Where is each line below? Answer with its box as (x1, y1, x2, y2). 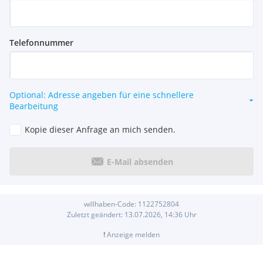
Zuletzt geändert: (66, 210, 124, 220)
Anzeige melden (105, 230, 160, 240)
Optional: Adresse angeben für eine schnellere (9, 89, 194, 101)
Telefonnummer (9, 37, 73, 49)
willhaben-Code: (84, 199, 138, 210)
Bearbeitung (9, 100, 58, 112)
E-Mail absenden (106, 156, 173, 167)
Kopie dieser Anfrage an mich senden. (25, 124, 176, 136)
